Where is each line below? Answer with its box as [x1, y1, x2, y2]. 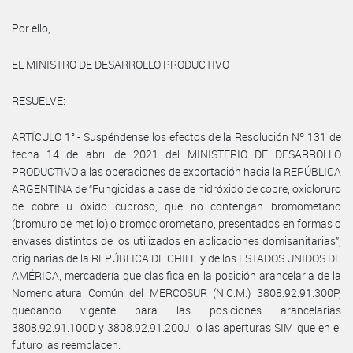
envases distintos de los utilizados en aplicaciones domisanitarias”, [12, 232, 341, 248]
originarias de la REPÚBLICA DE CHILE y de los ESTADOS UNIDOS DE [12, 250, 341, 266]
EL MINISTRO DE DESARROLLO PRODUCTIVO [12, 56, 229, 72]
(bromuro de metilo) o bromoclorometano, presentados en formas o [12, 215, 341, 231]
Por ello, [12, 20, 50, 35]
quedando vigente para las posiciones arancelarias [12, 302, 341, 318]
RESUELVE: [12, 92, 65, 108]
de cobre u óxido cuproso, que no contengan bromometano [12, 198, 341, 214]
